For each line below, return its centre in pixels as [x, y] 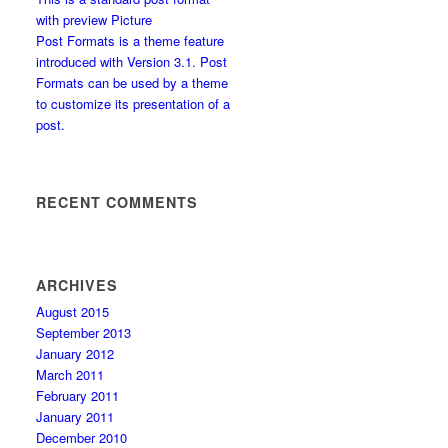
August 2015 [73, 311]
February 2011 [78, 395]
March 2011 [70, 374]
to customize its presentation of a [133, 103]
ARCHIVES [77, 285]
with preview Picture [94, 19]
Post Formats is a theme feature [130, 40]
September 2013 [84, 332]
